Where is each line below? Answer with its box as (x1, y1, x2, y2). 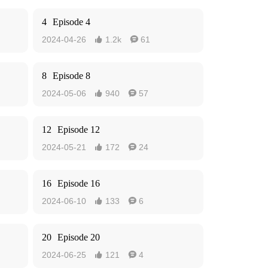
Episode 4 (53, 17, 90, 27)
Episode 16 (57, 178, 100, 188)
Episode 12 (57, 124, 100, 135)
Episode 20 (57, 232, 100, 242)
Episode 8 (53, 71, 90, 81)
